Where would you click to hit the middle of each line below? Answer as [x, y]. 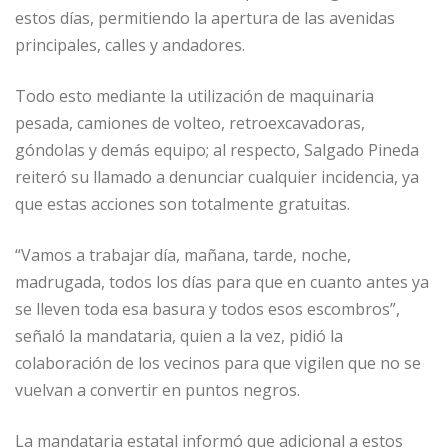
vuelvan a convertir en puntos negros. [157, 390]
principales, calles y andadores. [130, 45]
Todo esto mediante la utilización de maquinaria [194, 96]
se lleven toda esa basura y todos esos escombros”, [207, 309]
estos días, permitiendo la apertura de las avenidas [205, 18]
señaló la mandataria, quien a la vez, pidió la [179, 336]
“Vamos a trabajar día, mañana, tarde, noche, [183, 255]
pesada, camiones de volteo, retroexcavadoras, [190, 123]
